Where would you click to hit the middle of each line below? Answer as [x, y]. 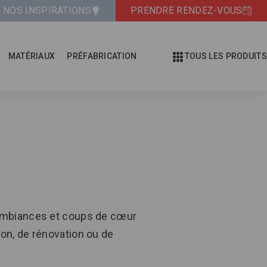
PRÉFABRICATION [102, 56]
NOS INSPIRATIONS [47, 10]
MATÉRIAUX [32, 56]
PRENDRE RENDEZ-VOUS [186, 10]
